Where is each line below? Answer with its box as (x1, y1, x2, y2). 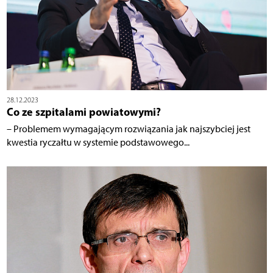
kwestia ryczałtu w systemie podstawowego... (6, 136, 190, 149)
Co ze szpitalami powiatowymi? (6, 105, 161, 119)
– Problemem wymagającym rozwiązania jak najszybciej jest (6, 123, 250, 135)
